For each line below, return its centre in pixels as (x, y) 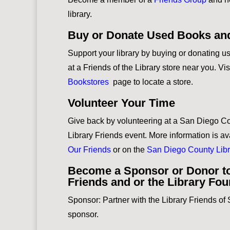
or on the (130, 149)
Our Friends (89, 149)
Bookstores (90, 82)
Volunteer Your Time (121, 103)
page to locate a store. (154, 82)
